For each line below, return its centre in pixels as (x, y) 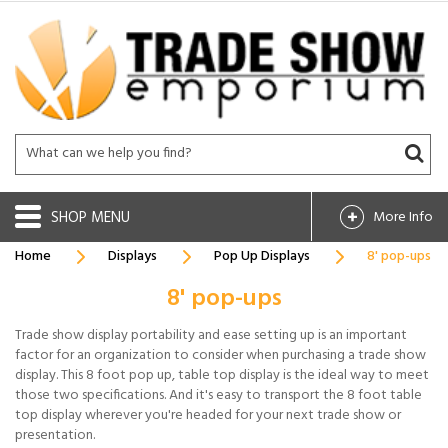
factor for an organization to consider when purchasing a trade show (220, 355)
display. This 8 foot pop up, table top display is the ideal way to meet (222, 375)
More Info (403, 217)
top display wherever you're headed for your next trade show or (208, 415)
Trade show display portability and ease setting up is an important (211, 335)
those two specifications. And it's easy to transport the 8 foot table (218, 395)
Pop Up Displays (262, 256)
